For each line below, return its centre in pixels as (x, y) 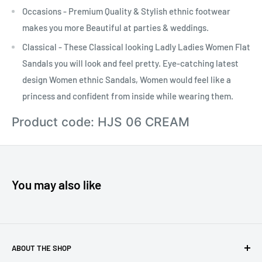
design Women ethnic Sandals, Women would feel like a (127, 80)
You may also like (56, 184)
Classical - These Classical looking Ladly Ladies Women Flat (136, 47)
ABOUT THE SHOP (42, 248)
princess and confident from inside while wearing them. (128, 96)
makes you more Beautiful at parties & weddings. (116, 28)
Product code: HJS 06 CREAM (101, 122)
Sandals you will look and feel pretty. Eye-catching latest (130, 63)
